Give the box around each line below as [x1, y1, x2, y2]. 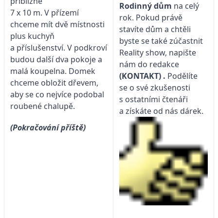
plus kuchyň [10, 30, 54, 41]
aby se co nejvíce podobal [10, 89, 104, 100]
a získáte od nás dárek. [119, 106, 203, 117]
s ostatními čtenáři [119, 94, 188, 105]
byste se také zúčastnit [119, 36, 203, 47]
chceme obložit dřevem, [10, 77, 98, 88]
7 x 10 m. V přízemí [10, 7, 79, 18]
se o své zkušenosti [119, 82, 190, 93]
